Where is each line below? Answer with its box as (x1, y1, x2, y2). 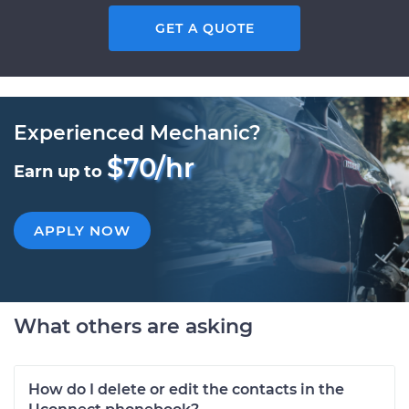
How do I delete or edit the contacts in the (28, 381, 344, 398)
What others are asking (14, 314, 253, 339)
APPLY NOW (34, 222, 131, 239)
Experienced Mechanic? (14, 121, 261, 145)
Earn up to (14, 162, 107, 182)
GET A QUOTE (154, 20, 255, 37)
